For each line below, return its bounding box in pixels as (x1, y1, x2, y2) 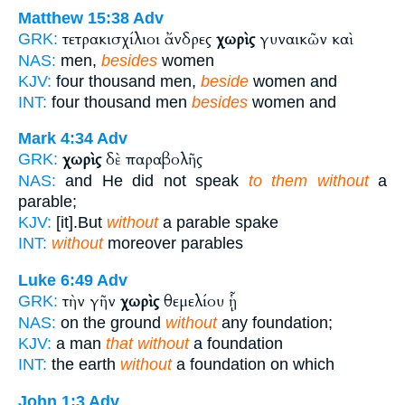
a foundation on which (172, 354, 334, 373)
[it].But (52, 213, 107, 232)
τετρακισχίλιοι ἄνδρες (62, 28, 216, 50)
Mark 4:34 (18, 129, 93, 148)
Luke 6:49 (18, 270, 93, 289)
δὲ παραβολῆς (101, 149, 202, 171)
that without (106, 334, 189, 353)
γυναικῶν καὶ (255, 28, 353, 50)
